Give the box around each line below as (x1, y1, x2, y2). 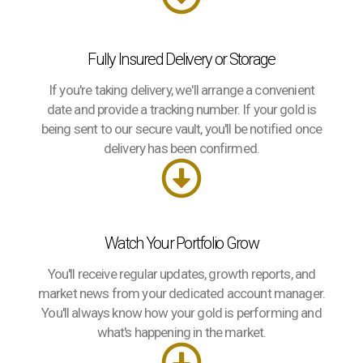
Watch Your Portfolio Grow (105, 233, 258, 253)
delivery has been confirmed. (103, 140, 260, 156)
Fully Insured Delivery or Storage (88, 49, 275, 69)
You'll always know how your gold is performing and (41, 305, 322, 321)
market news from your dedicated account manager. (37, 285, 326, 301)
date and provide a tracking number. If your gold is (46, 101, 317, 117)
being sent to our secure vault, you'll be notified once (41, 121, 322, 137)
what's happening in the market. (96, 324, 267, 340)
